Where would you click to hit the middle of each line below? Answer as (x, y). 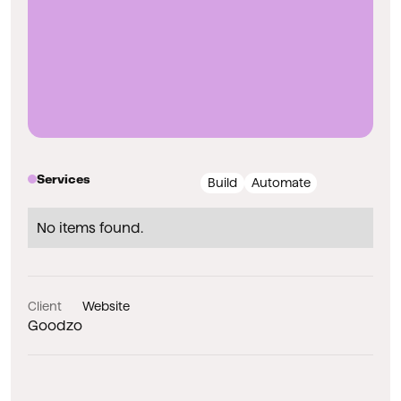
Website (107, 306)
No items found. (90, 227)
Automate (281, 183)
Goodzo (55, 325)
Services (64, 181)
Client (45, 306)
